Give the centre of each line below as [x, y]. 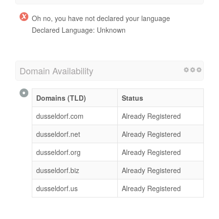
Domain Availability [56, 71]
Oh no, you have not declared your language [101, 18]
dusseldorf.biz [58, 170]
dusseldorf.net [58, 134]
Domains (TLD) [61, 98]
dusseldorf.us [57, 188]
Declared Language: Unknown [79, 30]
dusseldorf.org [58, 152]
